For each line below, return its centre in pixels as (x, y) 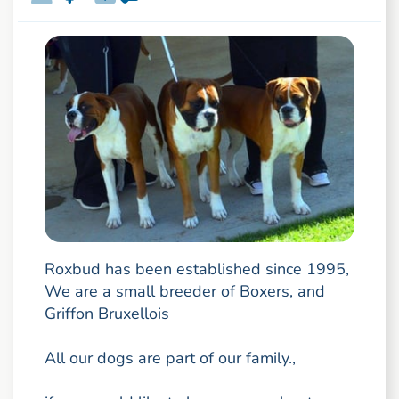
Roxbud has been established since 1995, (196, 269)
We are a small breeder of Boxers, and (184, 292)
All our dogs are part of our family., (170, 358)
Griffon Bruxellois (106, 314)
